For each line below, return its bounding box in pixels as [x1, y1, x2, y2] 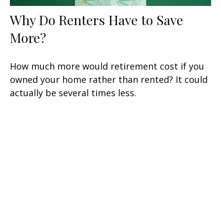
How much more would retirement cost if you [10, 60, 204, 72]
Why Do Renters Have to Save [10, 10, 183, 29]
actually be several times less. [10, 86, 136, 99]
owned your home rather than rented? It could [10, 73, 208, 85]
